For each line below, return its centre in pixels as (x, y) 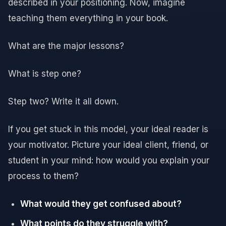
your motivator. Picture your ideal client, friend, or (108, 145)
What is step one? (45, 73)
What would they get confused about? (101, 204)
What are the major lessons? (66, 46)
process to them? (43, 176)
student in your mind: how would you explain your (109, 160)
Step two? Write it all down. (63, 101)
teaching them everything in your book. (88, 18)
